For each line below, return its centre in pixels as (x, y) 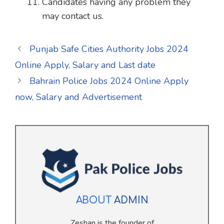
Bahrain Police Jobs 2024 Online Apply (109, 81)
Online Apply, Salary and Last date (85, 65)
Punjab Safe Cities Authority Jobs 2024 (109, 49)
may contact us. (73, 16)
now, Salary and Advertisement (78, 97)
